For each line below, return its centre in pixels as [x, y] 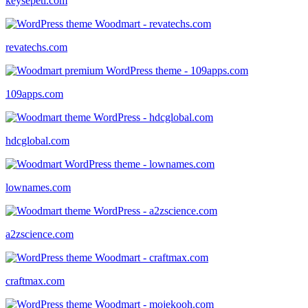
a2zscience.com [40, 234]
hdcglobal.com [37, 140]
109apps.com [34, 93]
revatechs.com [36, 47]
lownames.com [38, 187]
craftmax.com [35, 280]
